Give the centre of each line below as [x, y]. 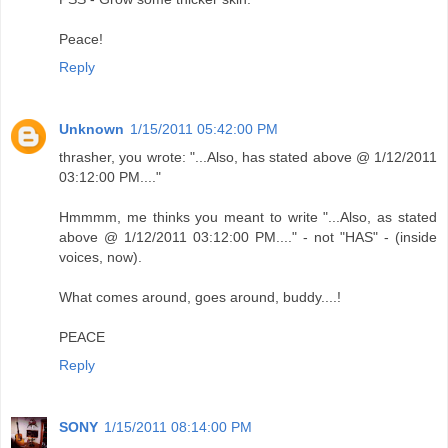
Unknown [91, 128]
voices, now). [100, 256]
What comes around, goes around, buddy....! [200, 296]
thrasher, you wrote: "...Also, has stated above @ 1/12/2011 [248, 156]
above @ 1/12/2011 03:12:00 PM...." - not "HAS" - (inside [248, 236]
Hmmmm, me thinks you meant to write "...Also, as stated [248, 216]
